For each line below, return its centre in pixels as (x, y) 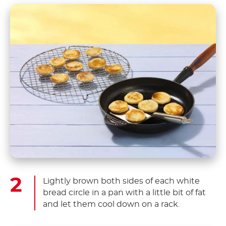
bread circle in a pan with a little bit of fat (124, 193)
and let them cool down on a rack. (111, 205)
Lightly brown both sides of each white (121, 181)
